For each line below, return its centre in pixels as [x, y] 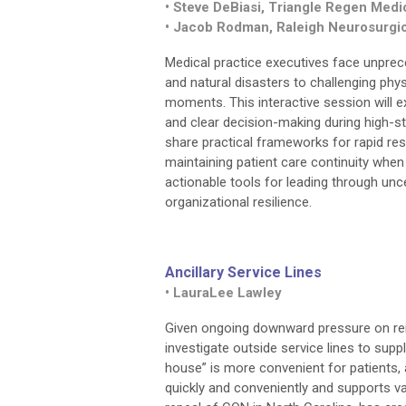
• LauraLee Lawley [223, 293]
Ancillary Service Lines [243, 272]
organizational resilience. [238, 202]
